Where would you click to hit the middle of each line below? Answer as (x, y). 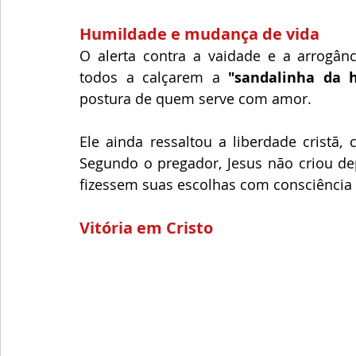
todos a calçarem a (154, 77)
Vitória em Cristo (146, 228)
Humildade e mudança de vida (199, 34)
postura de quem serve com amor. (195, 99)
